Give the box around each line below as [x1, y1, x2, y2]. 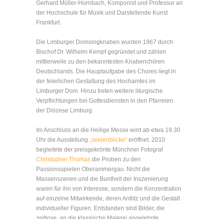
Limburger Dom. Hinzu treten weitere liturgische [36, 88, 163, 94]
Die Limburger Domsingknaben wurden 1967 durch [36, 39, 173, 45]
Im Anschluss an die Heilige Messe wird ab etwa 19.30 [36, 127, 180, 133]
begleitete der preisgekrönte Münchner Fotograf [36, 146, 163, 153]
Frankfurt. [36, 19, 61, 26]
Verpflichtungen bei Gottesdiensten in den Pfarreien [36, 97, 173, 104]
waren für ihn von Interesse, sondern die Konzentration [36, 185, 181, 192]
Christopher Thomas [36, 156, 90, 163]
